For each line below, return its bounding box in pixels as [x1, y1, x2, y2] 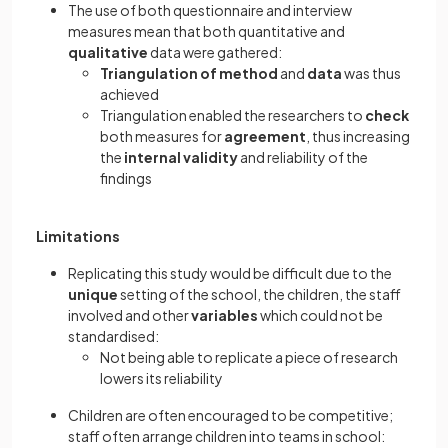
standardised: [68, 327, 159, 345]
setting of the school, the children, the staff [118, 285, 401, 303]
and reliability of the [238, 148, 368, 166]
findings [100, 169, 152, 187]
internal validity [124, 148, 238, 166]
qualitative [68, 43, 150, 61]
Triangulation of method [100, 64, 278, 82]
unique [68, 285, 118, 303]
